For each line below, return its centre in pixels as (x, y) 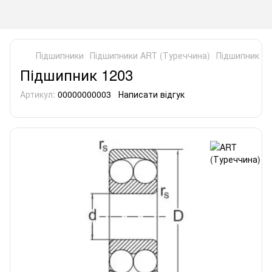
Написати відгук (151, 94)
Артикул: (38, 94)
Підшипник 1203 (76, 74)
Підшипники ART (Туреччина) (150, 55)
